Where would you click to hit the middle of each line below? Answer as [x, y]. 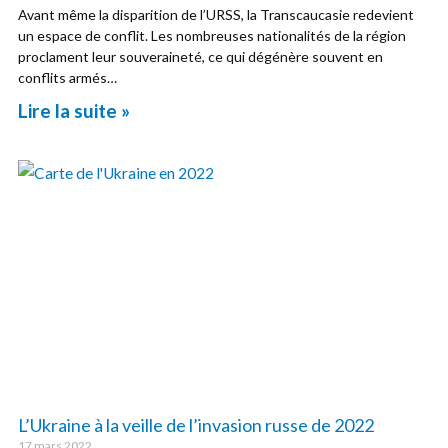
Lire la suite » [74, 111]
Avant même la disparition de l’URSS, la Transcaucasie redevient [216, 15]
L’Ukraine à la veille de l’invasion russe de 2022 [196, 425]
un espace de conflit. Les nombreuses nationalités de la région [212, 36]
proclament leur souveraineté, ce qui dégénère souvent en [201, 57]
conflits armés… [68, 78]
